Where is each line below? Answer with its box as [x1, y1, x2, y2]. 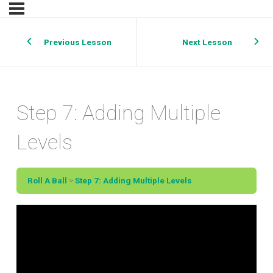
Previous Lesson [44, 37, 112, 47]
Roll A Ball [27, 175, 67, 185]
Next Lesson [182, 37, 232, 47]
